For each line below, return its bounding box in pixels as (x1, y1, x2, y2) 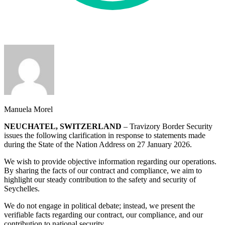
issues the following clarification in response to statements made (4, 131, 205, 140)
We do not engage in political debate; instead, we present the (4, 201, 195, 210)
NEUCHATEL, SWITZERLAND (4, 122, 122, 131)
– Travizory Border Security (122, 122, 212, 131)
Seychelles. (4, 184, 42, 193)
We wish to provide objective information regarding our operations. (4, 157, 216, 166)
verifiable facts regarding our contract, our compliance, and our (4, 210, 203, 219)
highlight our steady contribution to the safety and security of (4, 175, 196, 184)
